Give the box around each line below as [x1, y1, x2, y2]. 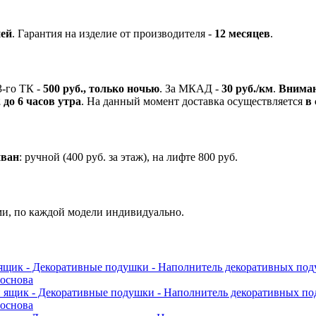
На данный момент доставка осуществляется [87, 95, 305, 108]
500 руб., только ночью [43, 83, 159, 95]
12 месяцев [214, 27, 270, 39]
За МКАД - [165, 83, 221, 95]
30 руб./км [221, 83, 273, 95]
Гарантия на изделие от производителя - [18, 27, 214, 39]
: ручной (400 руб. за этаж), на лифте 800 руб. [19, 150, 238, 163]
